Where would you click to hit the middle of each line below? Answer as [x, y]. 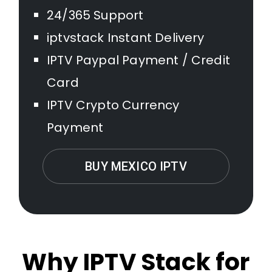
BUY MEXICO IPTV [136, 166]
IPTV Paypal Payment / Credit [139, 60]
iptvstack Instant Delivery [126, 38]
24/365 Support [95, 15]
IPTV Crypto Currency [113, 105]
